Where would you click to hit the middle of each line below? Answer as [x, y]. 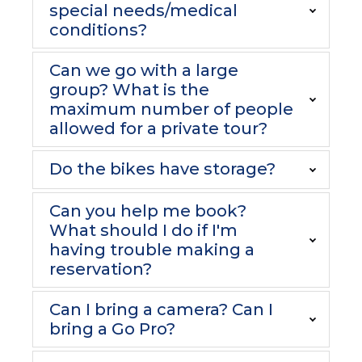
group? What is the [129, 90]
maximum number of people [171, 109]
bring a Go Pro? [112, 329]
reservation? [101, 269]
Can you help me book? [148, 211]
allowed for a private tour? [158, 128]
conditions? [98, 30]
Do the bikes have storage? [162, 169]
